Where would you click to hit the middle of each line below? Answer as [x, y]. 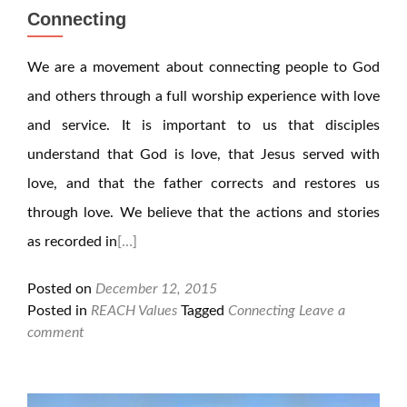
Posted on [61, 289]
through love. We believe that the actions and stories [203, 213]
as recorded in [72, 242]
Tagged [204, 311]
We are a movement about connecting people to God [203, 67]
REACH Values [134, 311]
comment [56, 333]
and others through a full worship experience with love [203, 96]
